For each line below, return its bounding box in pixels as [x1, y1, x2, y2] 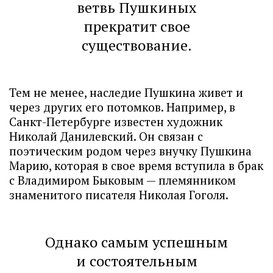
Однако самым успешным [45, 232, 228, 252]
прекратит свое [83, 16, 190, 37]
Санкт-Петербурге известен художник [9, 114, 222, 130]
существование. [81, 35, 192, 55]
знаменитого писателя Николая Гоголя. [9, 187, 229, 203]
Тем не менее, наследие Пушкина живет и [9, 85, 243, 101]
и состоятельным [76, 251, 197, 271]
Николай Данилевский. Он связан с [9, 129, 203, 144]
